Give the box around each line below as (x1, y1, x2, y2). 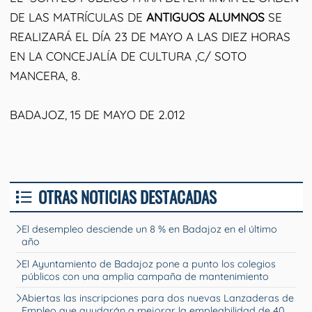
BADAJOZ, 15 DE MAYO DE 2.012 (9, 107, 185, 122)
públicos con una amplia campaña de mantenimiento (22, 270, 270, 283)
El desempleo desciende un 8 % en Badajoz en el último (22, 222, 278, 235)
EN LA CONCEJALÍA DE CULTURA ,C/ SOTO (9, 48, 247, 63)
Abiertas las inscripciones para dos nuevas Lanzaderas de (22, 292, 295, 305)
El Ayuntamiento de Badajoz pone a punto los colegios (22, 257, 276, 270)
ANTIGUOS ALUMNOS (146, 9, 265, 24)
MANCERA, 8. (9, 68, 80, 83)
